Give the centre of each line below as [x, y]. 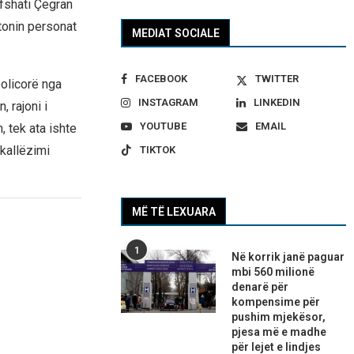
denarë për [260, 287]
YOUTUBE [164, 126]
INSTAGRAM [169, 103]
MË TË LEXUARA [174, 212]
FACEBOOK [162, 79]
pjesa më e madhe [279, 332]
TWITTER [277, 79]
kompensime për [276, 302]
